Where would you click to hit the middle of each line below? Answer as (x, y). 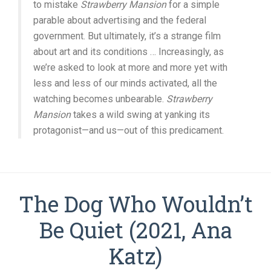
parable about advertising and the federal (120, 20)
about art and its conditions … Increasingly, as (129, 51)
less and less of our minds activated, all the (125, 83)
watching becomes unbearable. (100, 99)
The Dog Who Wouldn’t (135, 204)
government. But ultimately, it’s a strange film (127, 36)
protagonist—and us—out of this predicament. (129, 130)
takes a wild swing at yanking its (140, 114)
